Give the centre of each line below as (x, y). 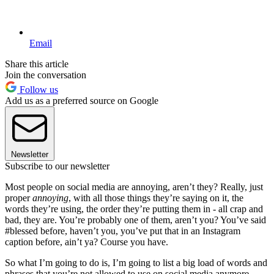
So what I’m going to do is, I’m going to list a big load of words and (136, 262)
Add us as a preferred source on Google (82, 100)
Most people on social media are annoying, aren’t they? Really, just (134, 187)
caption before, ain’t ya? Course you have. (87, 242)
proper (19, 198)
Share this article (37, 64)
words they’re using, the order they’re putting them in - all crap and (134, 209)
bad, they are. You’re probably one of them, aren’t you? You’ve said (135, 220)
